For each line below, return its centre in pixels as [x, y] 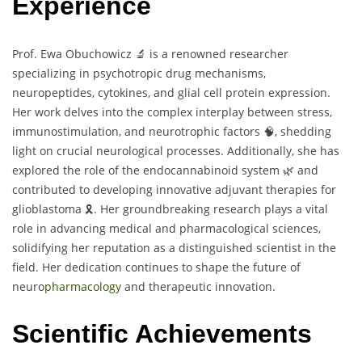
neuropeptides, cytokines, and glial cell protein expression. [171, 92]
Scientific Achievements [162, 334]
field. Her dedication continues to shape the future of [156, 267]
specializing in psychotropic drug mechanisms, [139, 73]
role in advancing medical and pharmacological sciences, [166, 228]
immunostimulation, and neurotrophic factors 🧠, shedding [172, 131]
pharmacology [83, 286]
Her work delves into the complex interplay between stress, [172, 112]
